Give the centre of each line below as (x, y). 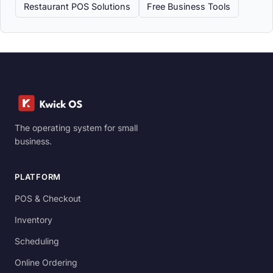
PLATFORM (38, 177)
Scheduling (37, 241)
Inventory (34, 220)
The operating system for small (76, 128)
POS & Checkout (48, 199)
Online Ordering (46, 263)
